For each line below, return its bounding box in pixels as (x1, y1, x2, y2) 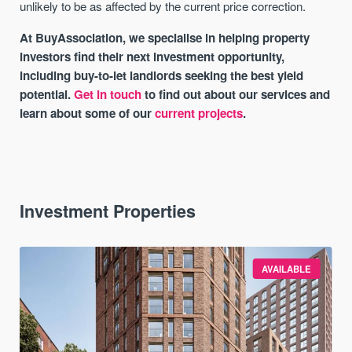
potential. (20, 85, 75, 103)
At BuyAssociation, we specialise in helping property (20, 28, 310, 46)
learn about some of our (20, 104, 156, 122)
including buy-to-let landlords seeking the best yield (20, 66, 304, 84)
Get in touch (74, 85, 142, 103)
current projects (155, 104, 244, 122)
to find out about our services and (141, 85, 331, 103)
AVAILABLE (262, 262, 312, 275)
